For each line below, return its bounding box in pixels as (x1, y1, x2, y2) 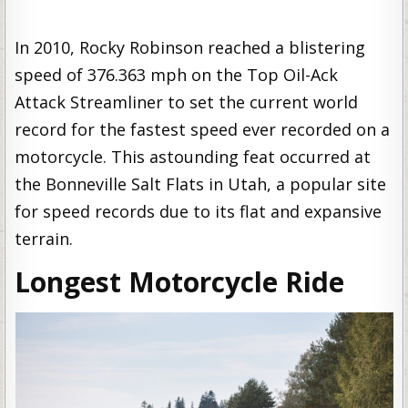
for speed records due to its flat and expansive (15, 199, 382, 222)
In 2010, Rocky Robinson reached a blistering (15, 36, 366, 58)
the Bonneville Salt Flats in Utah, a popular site (15, 172, 387, 195)
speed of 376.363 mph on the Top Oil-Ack (15, 63, 339, 86)
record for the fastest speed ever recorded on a (15, 117, 391, 140)
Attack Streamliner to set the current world (15, 90, 359, 113)
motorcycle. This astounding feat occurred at (15, 145, 372, 168)
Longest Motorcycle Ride (15, 262, 345, 301)
